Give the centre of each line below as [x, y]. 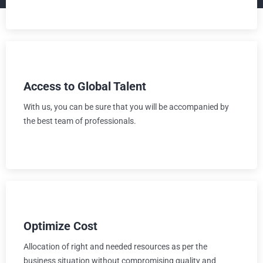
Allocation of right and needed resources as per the [115, 246]
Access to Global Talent [85, 86]
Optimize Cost [60, 226]
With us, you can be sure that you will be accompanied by [126, 107]
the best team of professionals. [80, 121]
